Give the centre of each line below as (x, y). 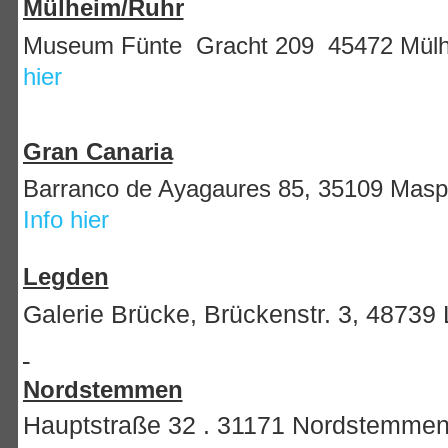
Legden (65, 277)
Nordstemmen (102, 389)
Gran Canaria (97, 151)
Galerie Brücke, (109, 314)
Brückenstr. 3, (281, 314)
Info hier (65, 220)
